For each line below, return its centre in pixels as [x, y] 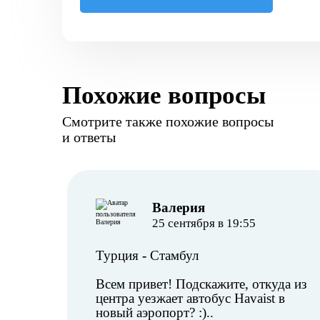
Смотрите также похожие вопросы [168, 121]
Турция [117, 255]
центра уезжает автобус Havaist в [190, 298]
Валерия [178, 207]
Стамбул [174, 255]
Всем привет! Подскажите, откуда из [201, 284]
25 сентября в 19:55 [204, 223]
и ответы [89, 137]
